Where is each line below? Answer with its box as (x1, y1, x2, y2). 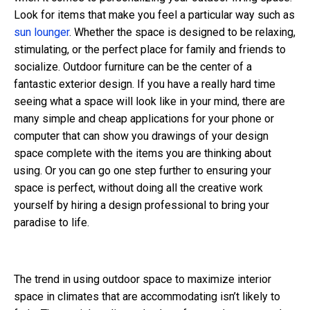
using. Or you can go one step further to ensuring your (14, 164, 271, 178)
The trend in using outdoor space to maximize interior (14, 273, 271, 286)
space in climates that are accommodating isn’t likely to (14, 290, 280, 304)
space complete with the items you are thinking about (14, 147, 271, 161)
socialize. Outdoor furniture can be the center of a (14, 60, 252, 74)
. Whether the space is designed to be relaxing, (69, 26, 295, 39)
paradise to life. (14, 216, 89, 230)
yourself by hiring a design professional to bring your (14, 199, 269, 212)
